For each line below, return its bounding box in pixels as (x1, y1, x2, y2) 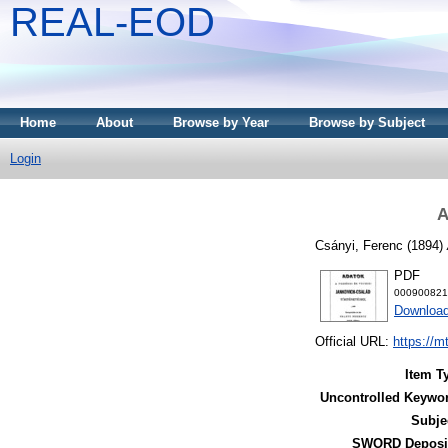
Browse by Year (173, 115, 269, 130)
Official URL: (315, 334, 393, 350)
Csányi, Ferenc (315, 237, 403, 253)
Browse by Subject (309, 115, 425, 130)
